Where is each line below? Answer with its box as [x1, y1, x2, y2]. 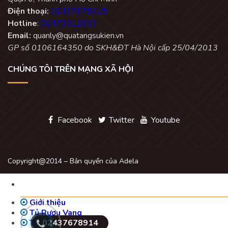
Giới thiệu [27, 196, 66, 208]
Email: [8, 30, 31, 41]
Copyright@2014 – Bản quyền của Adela [8, 156, 138, 166]
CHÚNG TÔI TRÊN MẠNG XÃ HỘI [8, 63, 133, 75]
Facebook [55, 114, 92, 126]
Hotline [8, 17, 37, 29]
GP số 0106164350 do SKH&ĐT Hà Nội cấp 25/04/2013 [8, 42, 218, 53]
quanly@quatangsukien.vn [31, 30, 124, 41]
